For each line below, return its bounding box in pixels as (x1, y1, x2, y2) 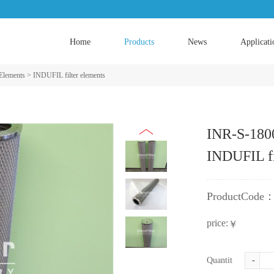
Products (124, 37, 154, 46)
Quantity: (207, 256, 239, 265)
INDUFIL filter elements (33, 71, 105, 80)
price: (207, 218, 228, 228)
